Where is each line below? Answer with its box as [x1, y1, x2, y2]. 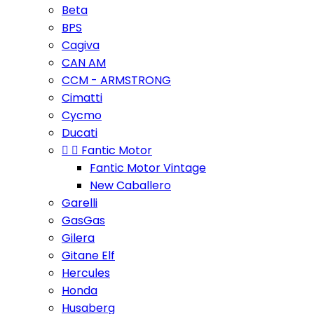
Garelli [62, 195, 97, 211]
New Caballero [90, 177, 171, 193]
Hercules [62, 265, 110, 281]
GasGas [62, 212, 105, 228]
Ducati [62, 125, 97, 141]
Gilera [62, 230, 95, 246]
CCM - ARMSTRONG [62, 72, 171, 88]
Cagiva [62, 37, 100, 53]
